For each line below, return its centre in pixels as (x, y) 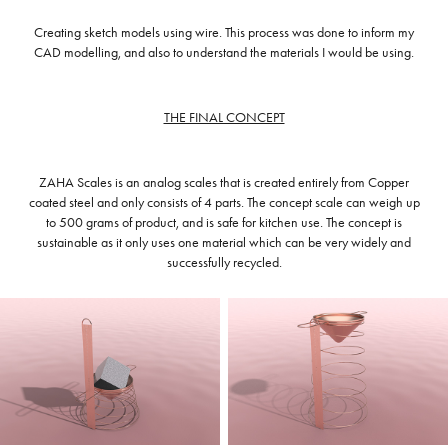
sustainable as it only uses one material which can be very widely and (224, 243)
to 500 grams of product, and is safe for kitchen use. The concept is (224, 223)
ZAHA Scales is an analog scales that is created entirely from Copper (224, 183)
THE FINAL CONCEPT (224, 118)
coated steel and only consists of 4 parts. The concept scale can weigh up (224, 203)
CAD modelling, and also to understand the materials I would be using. (224, 53)
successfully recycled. (224, 263)
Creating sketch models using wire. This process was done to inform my (224, 33)
